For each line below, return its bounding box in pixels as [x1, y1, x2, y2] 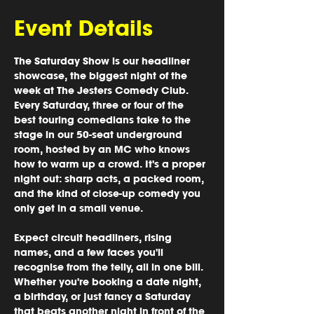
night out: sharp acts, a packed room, [14, 172, 207, 185]
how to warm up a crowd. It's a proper [14, 157, 208, 170]
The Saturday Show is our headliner [14, 54, 193, 67]
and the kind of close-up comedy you [14, 186, 203, 200]
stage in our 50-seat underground [14, 128, 185, 141]
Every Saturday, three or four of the [14, 98, 186, 111]
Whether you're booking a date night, [14, 275, 204, 288]
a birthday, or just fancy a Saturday [14, 289, 193, 303]
